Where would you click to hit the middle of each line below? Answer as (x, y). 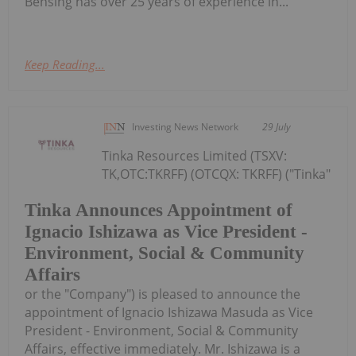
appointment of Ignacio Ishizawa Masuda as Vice (169, 313)
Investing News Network (186, 126)
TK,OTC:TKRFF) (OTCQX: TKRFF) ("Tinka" (217, 174)
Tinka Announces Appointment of (159, 211)
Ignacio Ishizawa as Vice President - (166, 232)
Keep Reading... (65, 64)
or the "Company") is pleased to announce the (163, 294)
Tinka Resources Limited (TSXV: (195, 155)
